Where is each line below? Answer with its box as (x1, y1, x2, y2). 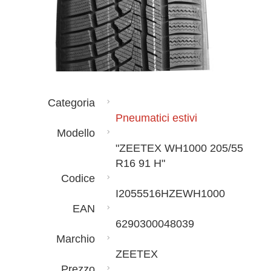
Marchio (56, 233, 96, 245)
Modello (57, 127, 96, 139)
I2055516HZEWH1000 (115, 188, 225, 200)
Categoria (48, 97, 96, 109)
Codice (61, 172, 96, 184)
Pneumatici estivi (115, 112, 197, 124)
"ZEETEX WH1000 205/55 (115, 142, 243, 154)
